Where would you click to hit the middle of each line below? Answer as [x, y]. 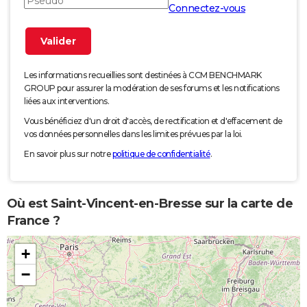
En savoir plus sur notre [68, 153]
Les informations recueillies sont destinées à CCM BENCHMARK [143, 75]
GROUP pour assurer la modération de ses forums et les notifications [152, 88]
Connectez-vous [207, 8]
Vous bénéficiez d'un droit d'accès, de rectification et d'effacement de [153, 121]
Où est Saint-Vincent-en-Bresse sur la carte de [150, 204]
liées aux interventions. [66, 101]
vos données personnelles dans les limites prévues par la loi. [133, 134]
